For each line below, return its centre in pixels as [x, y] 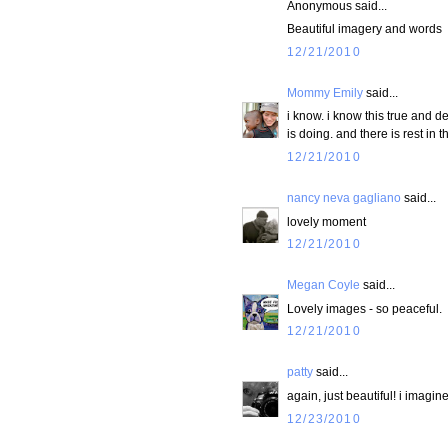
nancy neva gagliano [344, 197]
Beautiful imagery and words [364, 29]
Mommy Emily [325, 92]
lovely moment [326, 221]
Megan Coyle [323, 284]
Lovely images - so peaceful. [364, 308]
